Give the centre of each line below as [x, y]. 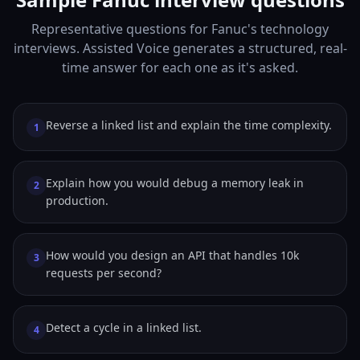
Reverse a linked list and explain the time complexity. [189, 125]
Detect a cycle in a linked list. [124, 327]
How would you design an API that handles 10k [172, 255]
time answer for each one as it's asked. [180, 67]
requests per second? [104, 273]
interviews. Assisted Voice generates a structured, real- [180, 48]
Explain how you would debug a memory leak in [175, 183]
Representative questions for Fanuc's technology [180, 29]
